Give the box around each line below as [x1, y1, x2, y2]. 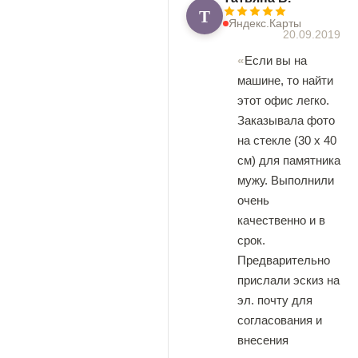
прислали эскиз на [237, 273, 340, 287]
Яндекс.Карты [229, 17, 301, 30]
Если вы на [245, 54, 307, 67]
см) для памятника [237, 153, 340, 167]
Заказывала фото [237, 113, 335, 127]
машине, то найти [237, 74, 333, 87]
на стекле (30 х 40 [237, 133, 336, 147]
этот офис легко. [237, 93, 329, 107]
